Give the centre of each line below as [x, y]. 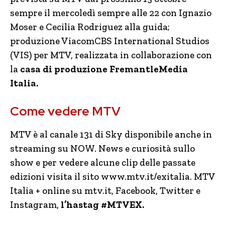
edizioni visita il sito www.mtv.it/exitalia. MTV [113, 177]
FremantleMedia [149, 69]
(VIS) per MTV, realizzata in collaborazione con [111, 55]
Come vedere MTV [65, 111]
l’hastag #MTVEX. [101, 205]
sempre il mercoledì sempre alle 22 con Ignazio [111, 13]
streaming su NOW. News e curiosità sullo [102, 148]
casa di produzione [65, 69]
